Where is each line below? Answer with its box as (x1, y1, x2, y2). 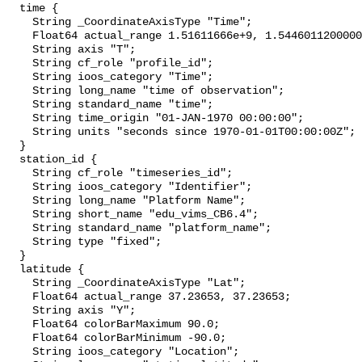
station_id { (6, 154, 19, 166)
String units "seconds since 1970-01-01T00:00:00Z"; (6, 126, 32, 139)
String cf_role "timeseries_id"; (6, 167, 32, 180)
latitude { (6, 263, 19, 276)
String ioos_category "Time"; (6, 71, 32, 84)
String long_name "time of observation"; (6, 85, 32, 98)
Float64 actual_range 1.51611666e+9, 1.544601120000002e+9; (6, 30, 32, 43)
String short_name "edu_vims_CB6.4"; (6, 208, 32, 221)
